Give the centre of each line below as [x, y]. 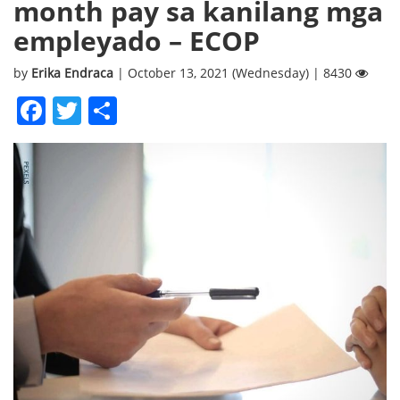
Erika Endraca [74, 72]
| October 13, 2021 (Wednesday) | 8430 [236, 72]
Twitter [128, 110]
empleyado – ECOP [137, 40]
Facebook [109, 110]
